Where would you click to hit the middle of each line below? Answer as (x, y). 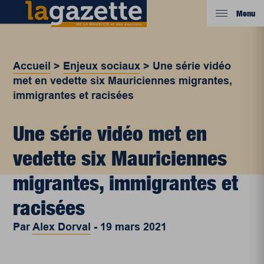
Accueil (32, 66)
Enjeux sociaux (102, 66)
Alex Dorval (62, 227)
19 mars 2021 (134, 227)
